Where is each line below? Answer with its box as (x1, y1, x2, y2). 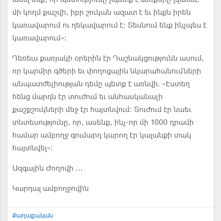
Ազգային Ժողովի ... (12, 163, 83, 173)
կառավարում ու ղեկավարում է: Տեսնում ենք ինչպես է (12, 20, 207, 30)
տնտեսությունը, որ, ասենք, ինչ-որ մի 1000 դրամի (12, 117, 194, 127)
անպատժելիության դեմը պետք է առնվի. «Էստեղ (12, 79, 190, 89)
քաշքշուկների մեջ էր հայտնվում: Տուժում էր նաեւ (12, 105, 191, 114)
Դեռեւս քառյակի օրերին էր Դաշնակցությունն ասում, (12, 53, 204, 63)
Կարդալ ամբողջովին (12, 184, 89, 193)
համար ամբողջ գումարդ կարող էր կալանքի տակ (12, 130, 191, 140)
